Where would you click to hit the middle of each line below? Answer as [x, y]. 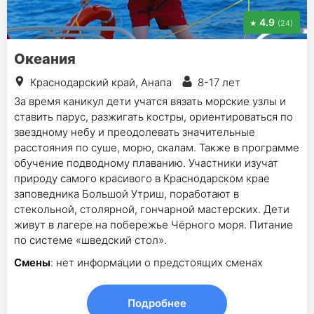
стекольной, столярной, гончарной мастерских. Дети [152, 209]
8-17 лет [219, 82]
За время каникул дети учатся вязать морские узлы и [150, 101]
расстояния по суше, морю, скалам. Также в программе [157, 148]
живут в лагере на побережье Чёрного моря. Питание [153, 225]
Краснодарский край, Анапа [101, 82]
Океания [45, 59]
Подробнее [157, 303]
